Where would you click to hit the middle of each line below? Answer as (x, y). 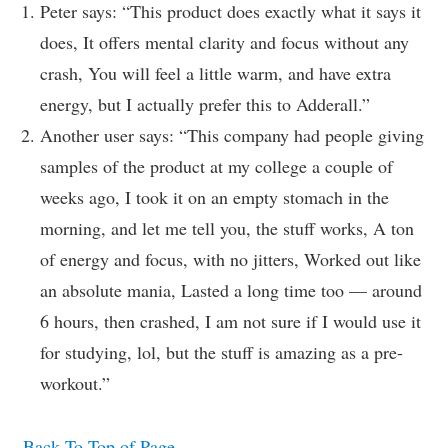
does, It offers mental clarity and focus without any (224, 42)
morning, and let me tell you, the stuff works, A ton (227, 228)
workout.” (75, 383)
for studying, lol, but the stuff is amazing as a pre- (221, 352)
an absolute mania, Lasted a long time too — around (231, 290)
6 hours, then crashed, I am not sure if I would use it (230, 321)
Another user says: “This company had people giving (232, 135)
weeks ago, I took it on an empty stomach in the (214, 197)
